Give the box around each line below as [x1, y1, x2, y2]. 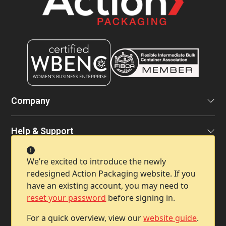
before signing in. [106, 192, 176, 203]
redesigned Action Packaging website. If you [27, 168, 196, 179]
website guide [143, 212, 197, 223]
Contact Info [11, 156, 64, 167]
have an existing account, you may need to [27, 180, 189, 191]
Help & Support [11, 126, 74, 137]
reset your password [27, 192, 106, 203]
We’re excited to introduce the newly [27, 156, 166, 167]
